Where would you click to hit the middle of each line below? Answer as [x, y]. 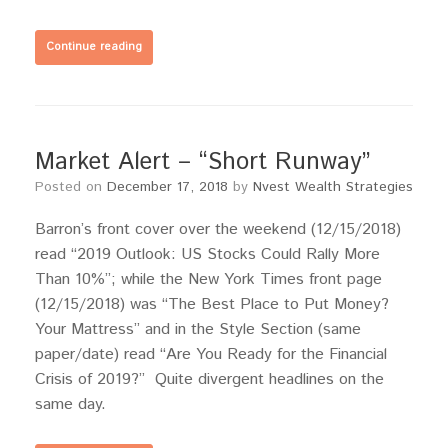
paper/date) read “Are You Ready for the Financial [211, 354]
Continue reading [94, 47]
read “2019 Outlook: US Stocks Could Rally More [207, 254]
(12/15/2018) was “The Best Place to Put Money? [212, 304]
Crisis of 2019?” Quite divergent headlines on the [209, 379]
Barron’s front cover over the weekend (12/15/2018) [218, 229]
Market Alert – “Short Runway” [202, 162]
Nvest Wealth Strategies [333, 187]
